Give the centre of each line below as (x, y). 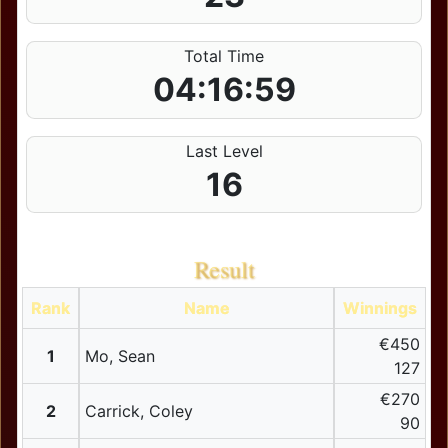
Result (224, 269)
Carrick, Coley (138, 411)
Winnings (380, 308)
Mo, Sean (119, 356)
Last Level (224, 150)
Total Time (224, 56)
